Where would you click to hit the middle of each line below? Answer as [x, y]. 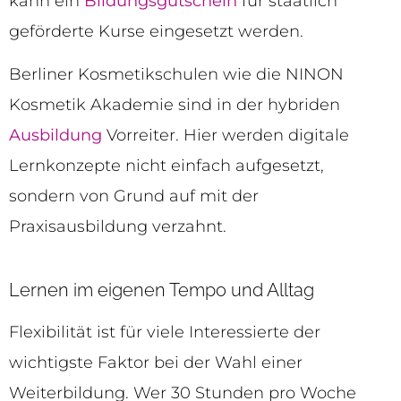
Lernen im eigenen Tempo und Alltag [162, 290]
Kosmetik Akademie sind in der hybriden [175, 105]
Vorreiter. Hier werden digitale [226, 136]
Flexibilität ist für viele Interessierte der [165, 333]
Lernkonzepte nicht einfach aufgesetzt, [166, 166]
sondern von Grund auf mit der [134, 196]
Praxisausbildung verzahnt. [118, 227]
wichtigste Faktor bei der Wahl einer [156, 363]
